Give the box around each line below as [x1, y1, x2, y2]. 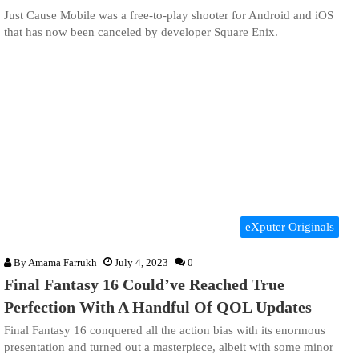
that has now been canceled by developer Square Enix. [4, 26, 278, 39]
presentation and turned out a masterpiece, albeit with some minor [4, 340, 333, 353]
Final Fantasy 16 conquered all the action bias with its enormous [4, 323, 325, 337]
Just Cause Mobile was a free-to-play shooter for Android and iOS [4, 9, 333, 22]
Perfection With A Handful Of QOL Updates [4, 297, 312, 316]
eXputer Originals [245, 220, 334, 233]
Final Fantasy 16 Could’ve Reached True [4, 275, 284, 293]
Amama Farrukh [28, 256, 97, 268]
